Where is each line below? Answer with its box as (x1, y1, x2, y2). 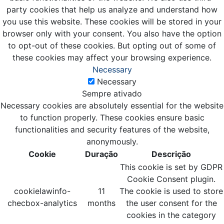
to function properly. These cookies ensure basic (19, 112, 204, 122)
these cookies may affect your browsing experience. (12, 52, 211, 62)
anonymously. (86, 136, 138, 146)
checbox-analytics (7, 197, 77, 208)
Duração (85, 148, 118, 159)
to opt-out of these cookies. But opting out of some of (8, 40, 216, 50)
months (87, 197, 115, 208)
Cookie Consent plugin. (127, 173, 215, 184)
